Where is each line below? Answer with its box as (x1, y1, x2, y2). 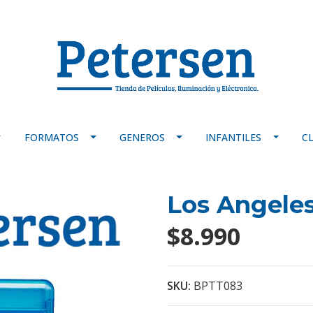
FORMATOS (24, 130, 79, 144)
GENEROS (119, 130, 165, 144)
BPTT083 (194, 277, 242, 293)
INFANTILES (205, 130, 262, 144)
